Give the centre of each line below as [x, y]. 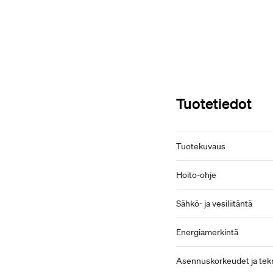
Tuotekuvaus [201, 146]
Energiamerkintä [207, 232]
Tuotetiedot [214, 103]
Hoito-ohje [196, 175]
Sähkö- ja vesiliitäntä [214, 204]
